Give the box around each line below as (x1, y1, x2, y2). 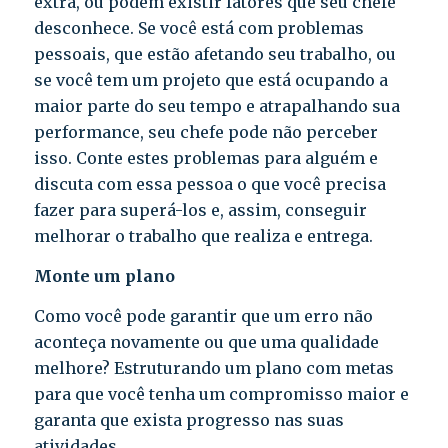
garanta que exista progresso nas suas (33, 409, 344, 430)
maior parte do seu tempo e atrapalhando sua (33, 96, 400, 117)
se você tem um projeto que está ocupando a (33, 70, 388, 91)
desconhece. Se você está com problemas (33, 18, 364, 39)
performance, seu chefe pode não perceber (33, 122, 378, 143)
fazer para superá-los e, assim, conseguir (33, 200, 367, 221)
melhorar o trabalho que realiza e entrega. (33, 226, 373, 247)
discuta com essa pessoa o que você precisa (33, 174, 386, 195)
